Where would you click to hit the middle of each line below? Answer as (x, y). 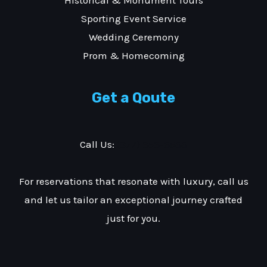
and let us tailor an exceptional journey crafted (133, 200)
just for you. (133, 218)
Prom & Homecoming (133, 55)
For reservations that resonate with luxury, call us (133, 181)
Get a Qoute (133, 97)
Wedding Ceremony (133, 37)
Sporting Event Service (133, 18)
